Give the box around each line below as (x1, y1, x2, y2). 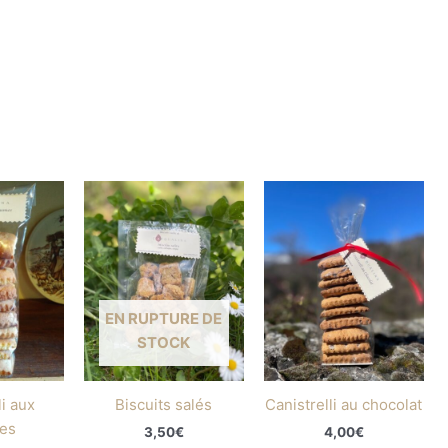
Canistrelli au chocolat (265, 394, 423, 414)
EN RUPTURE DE (105, 309, 223, 329)
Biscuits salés (115, 394, 213, 414)
